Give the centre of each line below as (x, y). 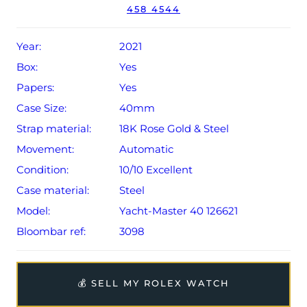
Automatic (146, 149)
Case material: (53, 191)
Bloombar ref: (51, 232)
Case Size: (41, 108)
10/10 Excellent (156, 170)
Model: (33, 211)
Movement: (45, 149)
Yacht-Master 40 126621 (179, 211)
